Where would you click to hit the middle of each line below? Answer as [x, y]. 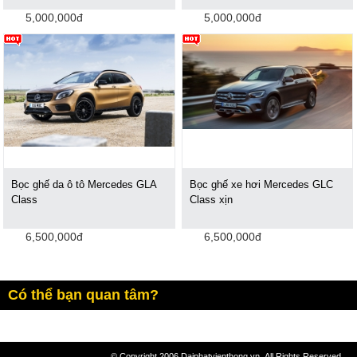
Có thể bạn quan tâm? [83, 295]
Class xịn [212, 199]
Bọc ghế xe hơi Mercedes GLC [262, 184]
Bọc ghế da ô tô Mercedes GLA [84, 184]
